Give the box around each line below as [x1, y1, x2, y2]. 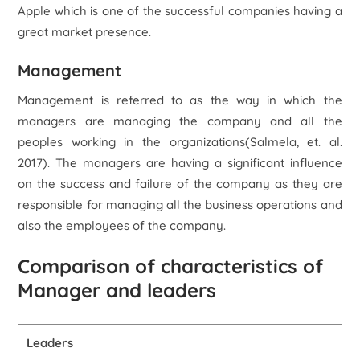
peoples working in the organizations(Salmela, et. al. [18, 134, 342, 149]
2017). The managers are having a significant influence [18, 155, 342, 170]
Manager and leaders [18, 278, 217, 302]
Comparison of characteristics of [18, 254, 324, 278]
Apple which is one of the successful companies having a [18, 3, 342, 18]
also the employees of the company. [18, 218, 230, 233]
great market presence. [18, 24, 152, 39]
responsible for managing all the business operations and [18, 197, 342, 212]
